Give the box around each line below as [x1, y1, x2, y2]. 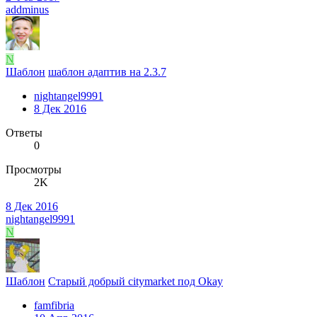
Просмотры [6, 163, 62, 175]
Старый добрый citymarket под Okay [48, 275, 223, 287]
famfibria [34, 299, 74, 311]
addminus [6, 3, 49, 16]
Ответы [6, 126, 42, 139]
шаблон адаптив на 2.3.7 [48, 65, 166, 78]
